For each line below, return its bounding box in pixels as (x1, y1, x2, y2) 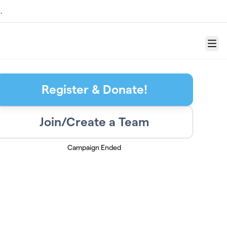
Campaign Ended (67, 143, 122, 152)
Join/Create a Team (39, 115, 149, 129)
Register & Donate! (41, 83, 147, 96)
